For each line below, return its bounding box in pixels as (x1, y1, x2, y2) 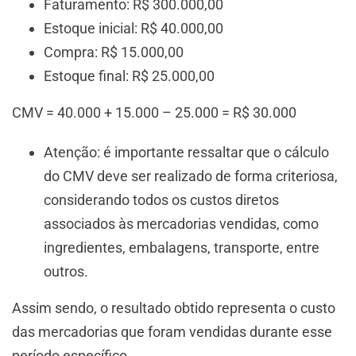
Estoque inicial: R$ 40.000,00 (44, 20, 223, 37)
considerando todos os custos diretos (44, 192, 279, 209)
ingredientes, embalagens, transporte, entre (44, 239, 319, 257)
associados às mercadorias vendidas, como (44, 215, 319, 233)
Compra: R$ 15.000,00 (44, 44, 184, 61)
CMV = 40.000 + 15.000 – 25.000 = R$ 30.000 (12, 104, 296, 122)
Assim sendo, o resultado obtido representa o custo (12, 300, 335, 317)
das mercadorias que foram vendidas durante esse (12, 323, 332, 341)
